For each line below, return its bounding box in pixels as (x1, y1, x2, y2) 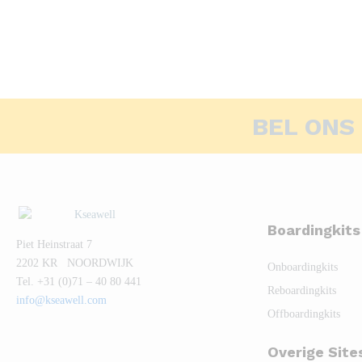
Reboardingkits (267, 284, 336, 297)
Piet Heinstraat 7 (16, 238, 92, 250)
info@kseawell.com (16, 293, 107, 306)
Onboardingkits (267, 260, 338, 273)
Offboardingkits (267, 307, 340, 320)
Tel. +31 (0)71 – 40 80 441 (16, 275, 141, 288)
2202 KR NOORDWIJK (16, 256, 133, 269)
